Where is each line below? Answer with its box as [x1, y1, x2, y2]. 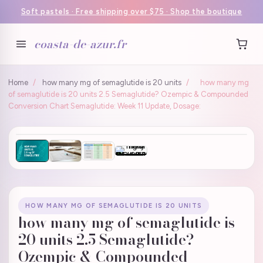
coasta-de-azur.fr [34, 35, 126, 53]
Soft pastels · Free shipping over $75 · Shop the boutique [21, 7, 242, 16]
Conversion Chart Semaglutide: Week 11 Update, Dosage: [8, 102, 201, 110]
